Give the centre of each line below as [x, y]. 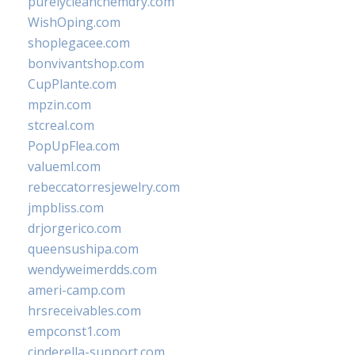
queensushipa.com [83, 248]
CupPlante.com [72, 84]
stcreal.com [61, 125]
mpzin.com [59, 104]
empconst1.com [74, 331]
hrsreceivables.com [84, 310]
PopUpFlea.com [74, 145]
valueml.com [64, 166]
